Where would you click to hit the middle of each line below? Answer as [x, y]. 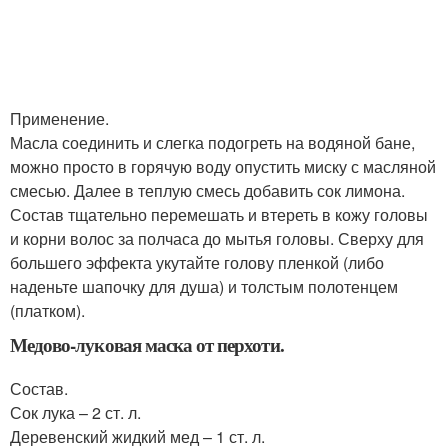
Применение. [59, 118]
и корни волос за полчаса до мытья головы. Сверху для [217, 238]
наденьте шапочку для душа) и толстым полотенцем [204, 286]
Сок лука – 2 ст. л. [75, 412]
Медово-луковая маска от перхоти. [147, 344]
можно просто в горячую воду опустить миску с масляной [223, 166]
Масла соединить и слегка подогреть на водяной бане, [212, 142]
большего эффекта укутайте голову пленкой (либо [197, 262]
